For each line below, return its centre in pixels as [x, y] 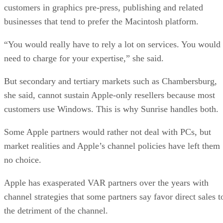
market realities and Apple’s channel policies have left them [112, 146]
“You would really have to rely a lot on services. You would [112, 44]
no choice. [23, 160]
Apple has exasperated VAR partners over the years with [106, 182]
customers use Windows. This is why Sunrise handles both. [111, 109]
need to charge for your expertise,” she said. [84, 58]
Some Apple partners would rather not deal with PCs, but [108, 132]
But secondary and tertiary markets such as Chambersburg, [111, 81]
